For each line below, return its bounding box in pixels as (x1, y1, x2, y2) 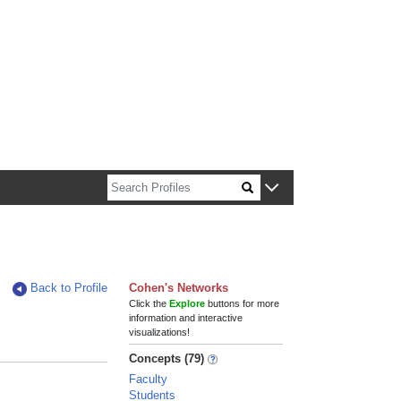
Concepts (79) (129, 352, 205, 365)
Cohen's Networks (129, 281, 229, 294)
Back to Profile (30, 281, 108, 294)
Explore (169, 298, 206, 309)
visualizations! (129, 327, 191, 337)
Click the (129, 298, 170, 309)
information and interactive (129, 312, 243, 323)
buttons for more (205, 298, 280, 309)
